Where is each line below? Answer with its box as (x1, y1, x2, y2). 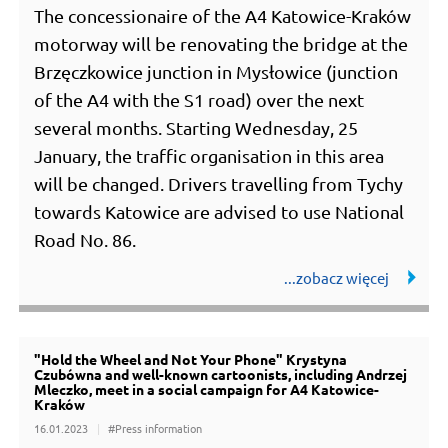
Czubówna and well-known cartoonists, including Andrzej (34, 365, 408, 384)
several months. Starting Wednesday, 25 (34, 117, 359, 139)
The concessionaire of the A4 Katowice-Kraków (34, 5, 412, 27)
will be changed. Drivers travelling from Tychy (34, 173, 404, 195)
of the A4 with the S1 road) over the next (34, 89, 365, 111)
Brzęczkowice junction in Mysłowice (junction (34, 61, 399, 83)
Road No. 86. (34, 229, 137, 251)
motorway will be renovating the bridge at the (34, 33, 409, 55)
